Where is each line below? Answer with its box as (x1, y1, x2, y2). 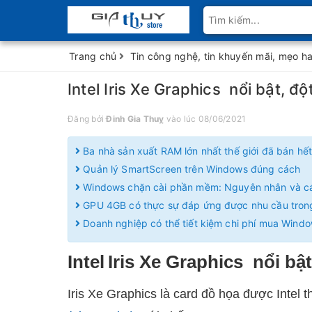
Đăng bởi (68, 114, 107, 124)
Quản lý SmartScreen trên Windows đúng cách (80, 163, 301, 175)
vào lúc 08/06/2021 (164, 114, 247, 124)
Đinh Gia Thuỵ (106, 114, 164, 124)
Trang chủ (69, 50, 117, 62)
